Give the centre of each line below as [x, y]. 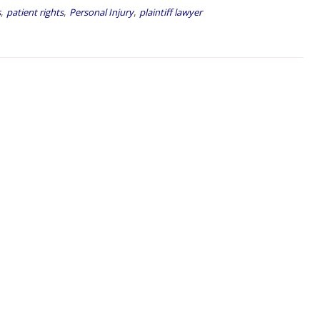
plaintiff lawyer [171, 12]
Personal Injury [101, 12]
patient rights [35, 12]
